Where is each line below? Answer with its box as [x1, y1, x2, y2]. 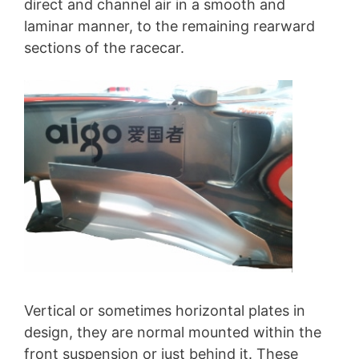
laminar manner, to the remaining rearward [24, 18, 315, 35]
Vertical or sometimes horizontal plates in [24, 301, 305, 319]
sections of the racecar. [24, 39, 184, 57]
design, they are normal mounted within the [24, 323, 321, 341]
